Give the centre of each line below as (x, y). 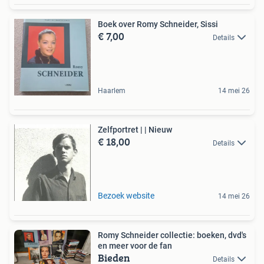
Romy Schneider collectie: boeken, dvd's (172, 235)
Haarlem (112, 90)
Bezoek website (126, 195)
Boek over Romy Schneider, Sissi (158, 24)
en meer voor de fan (135, 245)
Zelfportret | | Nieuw (158, 129)
